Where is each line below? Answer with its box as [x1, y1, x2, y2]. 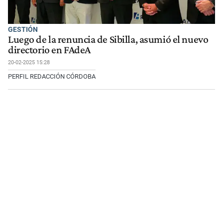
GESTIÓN [8, 25, 38, 33]
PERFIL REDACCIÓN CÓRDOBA [8, 73, 96, 81]
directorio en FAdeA [8, 44, 91, 56]
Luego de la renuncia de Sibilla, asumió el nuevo [8, 33, 209, 46]
